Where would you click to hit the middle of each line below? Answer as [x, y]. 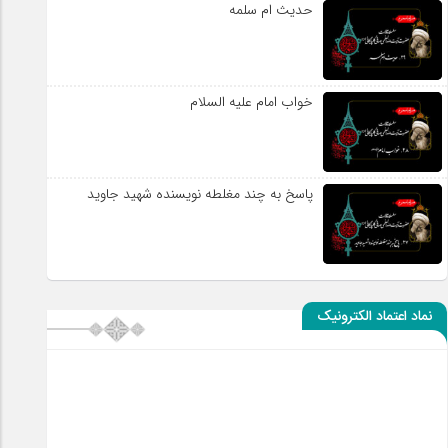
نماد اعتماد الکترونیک [374, 316]
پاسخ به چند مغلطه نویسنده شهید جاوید [200, 194]
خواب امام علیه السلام [252, 102]
